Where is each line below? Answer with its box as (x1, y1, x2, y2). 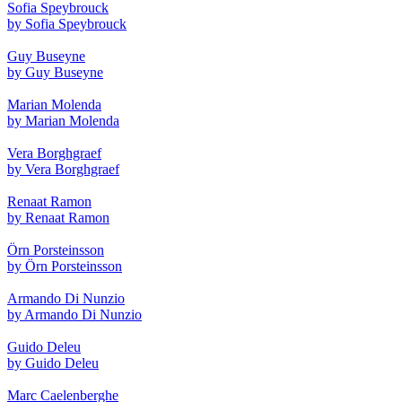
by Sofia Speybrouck (7, 15, 127, 31)
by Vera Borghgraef (7, 161, 119, 177)
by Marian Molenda (7, 112, 119, 128)
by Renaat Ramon (7, 209, 109, 225)
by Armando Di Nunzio (7, 306, 142, 322)
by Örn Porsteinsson (7, 258, 122, 274)
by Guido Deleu (7, 354, 99, 371)
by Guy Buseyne (7, 64, 103, 80)
